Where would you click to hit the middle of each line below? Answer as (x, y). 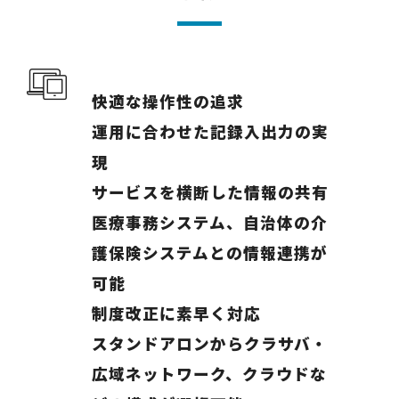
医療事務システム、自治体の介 (210, 222)
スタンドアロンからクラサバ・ (210, 343)
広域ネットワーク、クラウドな (209, 373)
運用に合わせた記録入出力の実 (210, 131)
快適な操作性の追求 (168, 101)
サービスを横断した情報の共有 (210, 191)
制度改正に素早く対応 (176, 313)
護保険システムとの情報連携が (210, 252)
